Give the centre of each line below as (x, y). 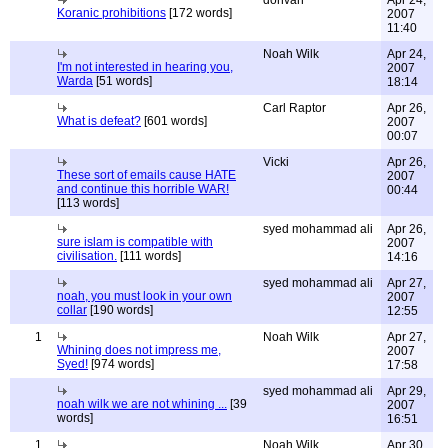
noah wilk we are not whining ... (142, 404)
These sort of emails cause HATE (146, 175)
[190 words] (120, 310)
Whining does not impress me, (139, 350)
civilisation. (87, 256)
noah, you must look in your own (144, 296)
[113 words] (88, 203)
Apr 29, (406, 391)
